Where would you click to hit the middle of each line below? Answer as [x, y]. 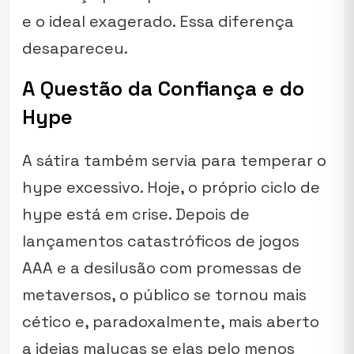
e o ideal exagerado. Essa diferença [158, 21]
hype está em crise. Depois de [136, 214]
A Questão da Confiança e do [163, 88]
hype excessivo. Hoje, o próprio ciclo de [171, 187]
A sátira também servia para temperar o [174, 160]
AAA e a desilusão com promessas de [162, 268]
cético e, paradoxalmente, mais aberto [171, 322]
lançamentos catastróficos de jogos [161, 241]
